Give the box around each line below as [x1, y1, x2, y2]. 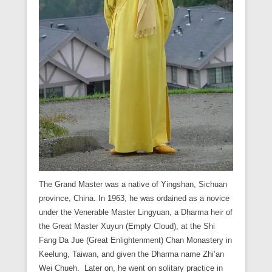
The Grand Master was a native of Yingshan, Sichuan [39, 180, 227, 189]
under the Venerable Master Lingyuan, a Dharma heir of [39, 208, 233, 217]
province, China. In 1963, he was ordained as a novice [39, 194, 229, 203]
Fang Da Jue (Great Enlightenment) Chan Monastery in [39, 236, 232, 245]
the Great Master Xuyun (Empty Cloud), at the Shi [39, 222, 215, 231]
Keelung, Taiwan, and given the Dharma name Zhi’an [39, 250, 224, 259]
